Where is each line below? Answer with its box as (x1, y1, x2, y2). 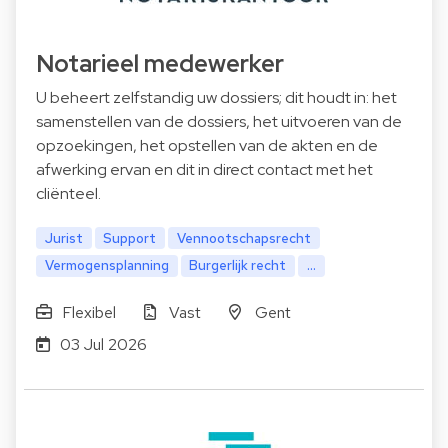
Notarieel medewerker (36, 47, 284, 79)
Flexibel (61, 302, 116, 324)
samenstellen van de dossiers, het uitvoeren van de (36, 110, 402, 132)
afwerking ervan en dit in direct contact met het (36, 158, 373, 180)
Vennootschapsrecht (177, 228, 312, 247)
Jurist (44, 228, 83, 247)
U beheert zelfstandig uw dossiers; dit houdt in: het (36, 86, 397, 108)
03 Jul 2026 (59, 334, 147, 356)
